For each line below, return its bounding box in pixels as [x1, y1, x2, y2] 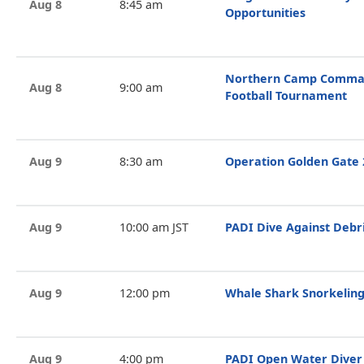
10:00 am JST [119, 219, 188, 235]
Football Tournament [225, 88, 347, 103]
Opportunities [225, 5, 305, 20]
